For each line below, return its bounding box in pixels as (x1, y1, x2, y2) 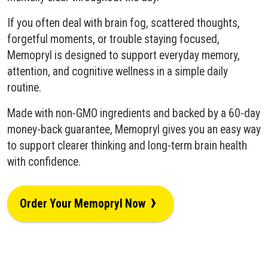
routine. (7, 81, 41, 95)
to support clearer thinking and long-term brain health (7, 139, 247, 153)
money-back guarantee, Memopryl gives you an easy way (7, 123, 261, 137)
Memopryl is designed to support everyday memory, (7, 48, 240, 63)
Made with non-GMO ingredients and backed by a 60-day (7, 106, 260, 121)
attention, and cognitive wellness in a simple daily (7, 65, 228, 79)
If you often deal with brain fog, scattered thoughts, (7, 16, 240, 31)
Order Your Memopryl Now (20, 196, 146, 211)
